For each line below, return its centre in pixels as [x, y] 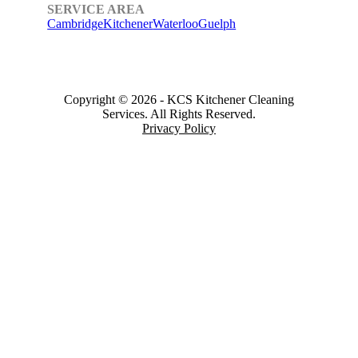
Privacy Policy [179, 129]
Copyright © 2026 [112, 100]
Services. [126, 114]
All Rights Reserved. [203, 114]
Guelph [217, 24]
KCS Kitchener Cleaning [231, 100]
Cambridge [76, 24]
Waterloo [176, 24]
